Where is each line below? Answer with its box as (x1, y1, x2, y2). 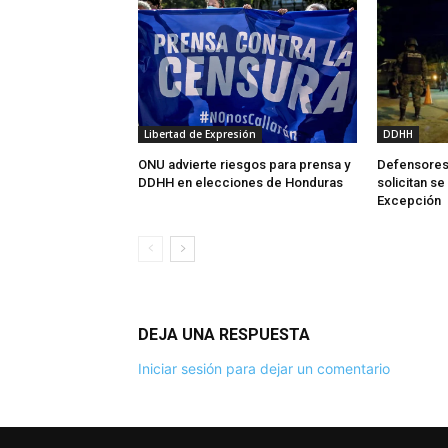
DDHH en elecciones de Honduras (138, 174, 343, 190)
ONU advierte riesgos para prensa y (138, 156, 350, 172)
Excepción (376, 192, 441, 208)
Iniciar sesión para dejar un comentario (138, 359, 390, 377)
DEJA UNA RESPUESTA (138, 324, 310, 344)
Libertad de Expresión (144, 126, 256, 141)
